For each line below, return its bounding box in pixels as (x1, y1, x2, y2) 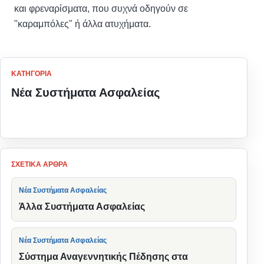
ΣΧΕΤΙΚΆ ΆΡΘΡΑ (11, 160, 68, 169)
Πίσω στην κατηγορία (75, 107, 172, 118)
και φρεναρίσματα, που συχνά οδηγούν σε (14, 2, 188, 14)
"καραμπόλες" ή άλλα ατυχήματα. (14, 18, 151, 29)
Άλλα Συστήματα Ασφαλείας (19, 201, 145, 212)
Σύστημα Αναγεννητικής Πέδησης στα (19, 251, 188, 262)
